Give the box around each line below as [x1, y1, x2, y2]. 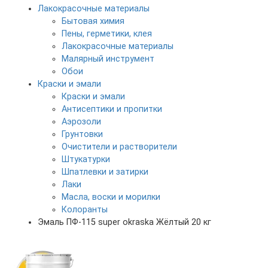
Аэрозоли [62, 116, 101, 127]
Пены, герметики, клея [62, 28, 152, 39]
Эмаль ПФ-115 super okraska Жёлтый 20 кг [38, 217, 211, 227]
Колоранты [62, 204, 108, 215]
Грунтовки [62, 129, 103, 139]
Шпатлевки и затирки [62, 166, 148, 177]
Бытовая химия [62, 16, 124, 26]
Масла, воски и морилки [62, 191, 160, 202]
